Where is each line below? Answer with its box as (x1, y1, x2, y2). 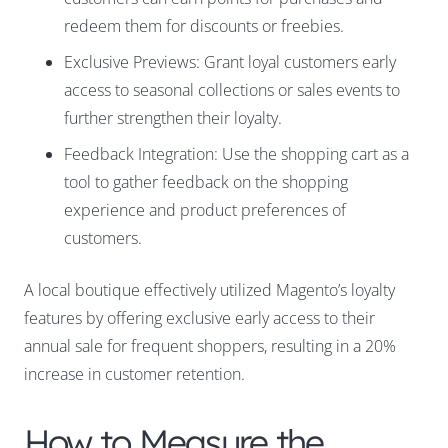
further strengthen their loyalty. (64, 107, 282, 130)
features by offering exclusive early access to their (24, 307, 375, 330)
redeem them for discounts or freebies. (64, 15, 344, 38)
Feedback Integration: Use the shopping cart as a (64, 143, 409, 166)
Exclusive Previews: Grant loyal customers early (64, 51, 396, 74)
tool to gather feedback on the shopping (64, 171, 348, 194)
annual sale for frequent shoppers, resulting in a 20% (24, 335, 396, 358)
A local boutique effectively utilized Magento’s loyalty (24, 279, 395, 302)
